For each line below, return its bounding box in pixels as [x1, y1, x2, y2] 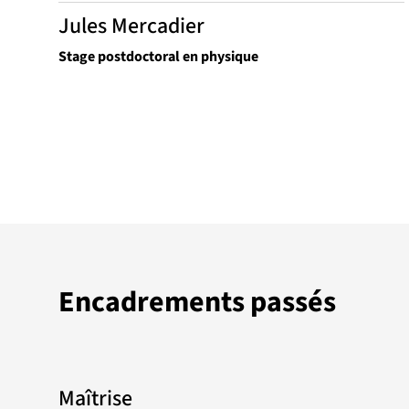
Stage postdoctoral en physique [58, 46, 258, 67]
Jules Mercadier [58, 9, 204, 42]
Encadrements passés [58, 280, 336, 323]
